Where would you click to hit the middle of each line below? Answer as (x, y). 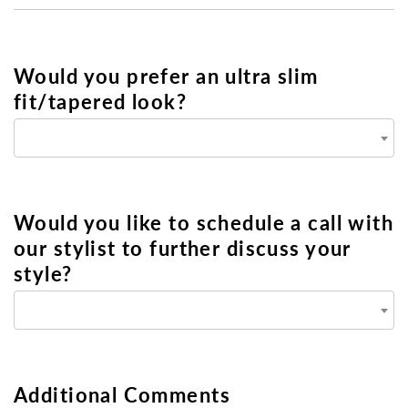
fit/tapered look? (101, 101)
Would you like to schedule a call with (204, 222)
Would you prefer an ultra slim (166, 75)
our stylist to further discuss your (183, 247)
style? (43, 273)
